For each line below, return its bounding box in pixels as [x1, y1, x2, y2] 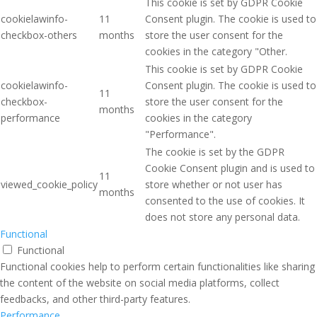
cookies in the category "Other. [145, 45, 287, 59]
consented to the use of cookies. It [145, 194, 305, 208]
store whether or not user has [145, 178, 282, 192]
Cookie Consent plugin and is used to [145, 161, 315, 175]
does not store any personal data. [145, 210, 300, 224]
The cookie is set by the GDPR [145, 145, 284, 159]
